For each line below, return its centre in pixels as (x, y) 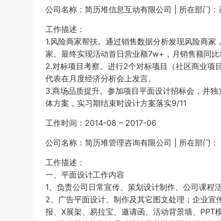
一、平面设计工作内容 (85, 174)
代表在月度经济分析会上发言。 (101, 78)
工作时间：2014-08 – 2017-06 (101, 123)
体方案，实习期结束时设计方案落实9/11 (116, 103)
